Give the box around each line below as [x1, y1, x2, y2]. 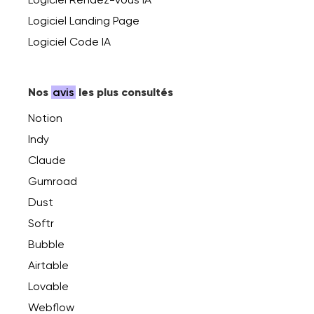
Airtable [28, 258, 69, 272]
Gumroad [28, 174, 77, 188]
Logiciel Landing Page [28, 13, 139, 27]
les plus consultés [76, 85, 173, 99]
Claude [28, 153, 66, 167]
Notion [28, 111, 62, 125]
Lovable [28, 279, 69, 293]
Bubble [28, 237, 64, 251]
